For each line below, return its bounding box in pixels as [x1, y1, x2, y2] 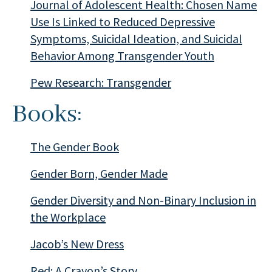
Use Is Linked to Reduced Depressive [30, 14, 215, 29]
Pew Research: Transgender [30, 75, 171, 90]
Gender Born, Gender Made [30, 166, 168, 181]
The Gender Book [30, 139, 119, 154]
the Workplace [30, 209, 106, 225]
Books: [12, 99, 87, 131]
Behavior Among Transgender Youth [30, 48, 214, 63]
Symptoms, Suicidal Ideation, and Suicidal [30, 31, 242, 46]
